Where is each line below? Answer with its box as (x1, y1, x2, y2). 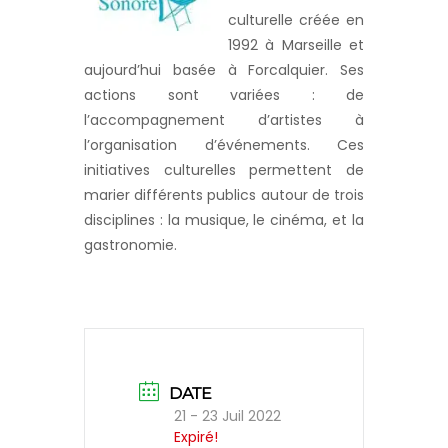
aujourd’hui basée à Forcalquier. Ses (84, 60, 364, 81)
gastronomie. (84, 235, 177, 256)
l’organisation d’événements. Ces (84, 135, 364, 156)
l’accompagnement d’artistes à (84, 110, 364, 131)
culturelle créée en (228, 10, 364, 31)
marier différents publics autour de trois (84, 185, 364, 206)
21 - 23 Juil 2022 (174, 405, 281, 426)
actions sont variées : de (84, 85, 364, 106)
